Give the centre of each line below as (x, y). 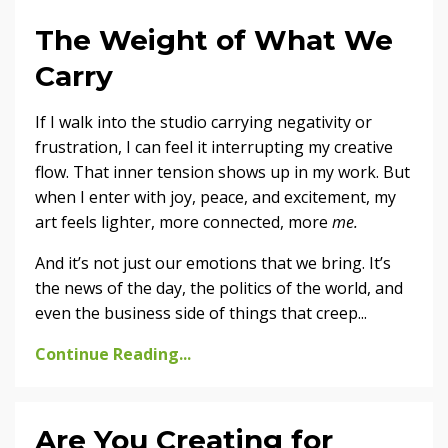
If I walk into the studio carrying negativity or (203, 121)
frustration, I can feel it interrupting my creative (214, 146)
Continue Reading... (113, 353)
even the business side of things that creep (196, 312)
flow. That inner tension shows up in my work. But (222, 171)
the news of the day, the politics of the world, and (219, 287)
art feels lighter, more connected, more (183, 221)
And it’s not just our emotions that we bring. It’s (213, 262)
